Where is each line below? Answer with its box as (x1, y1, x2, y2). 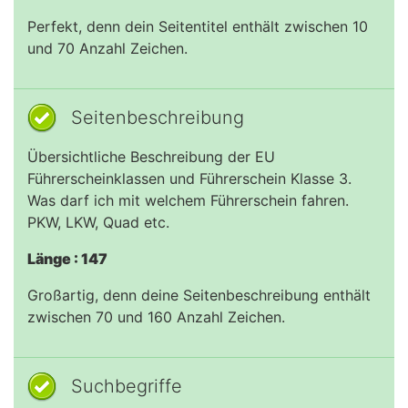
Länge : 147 (27, 250, 107, 268)
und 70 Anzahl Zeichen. (27, 39, 188, 57)
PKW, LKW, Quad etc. (27, 213, 169, 231)
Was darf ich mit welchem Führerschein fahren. (27, 191, 349, 209)
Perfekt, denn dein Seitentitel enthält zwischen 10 (27, 17, 368, 36)
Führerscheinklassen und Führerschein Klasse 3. (27, 169, 352, 188)
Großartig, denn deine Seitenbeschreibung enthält (27, 286, 371, 304)
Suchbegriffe (71, 375, 182, 397)
